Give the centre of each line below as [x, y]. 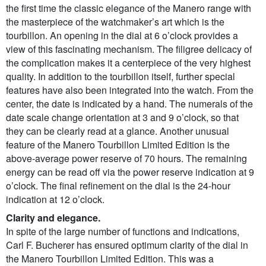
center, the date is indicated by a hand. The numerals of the [129, 104]
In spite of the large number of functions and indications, [123, 232]
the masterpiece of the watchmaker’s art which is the [115, 22]
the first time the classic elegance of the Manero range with [129, 8]
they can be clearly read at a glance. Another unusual [118, 131]
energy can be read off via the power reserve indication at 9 [130, 172]
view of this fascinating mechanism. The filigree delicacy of [129, 49]
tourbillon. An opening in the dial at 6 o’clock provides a [122, 36]
